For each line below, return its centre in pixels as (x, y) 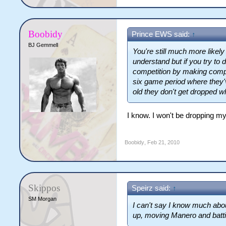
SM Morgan (43, 199)
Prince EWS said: (162, 34)
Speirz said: (152, 188)
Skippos (44, 188)
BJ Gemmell (43, 45)
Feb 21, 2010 (164, 142)
